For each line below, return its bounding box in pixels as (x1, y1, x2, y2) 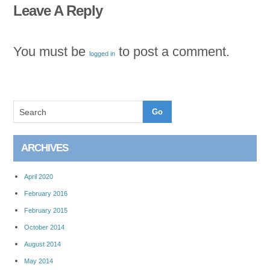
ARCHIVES (21, 142, 69, 154)
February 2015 (24, 207, 68, 215)
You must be (13, 44, 90, 60)
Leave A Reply (13, 2, 103, 19)
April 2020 (24, 173, 54, 181)
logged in (89, 50, 116, 58)
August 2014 (24, 240, 61, 248)
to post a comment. (115, 44, 230, 60)
